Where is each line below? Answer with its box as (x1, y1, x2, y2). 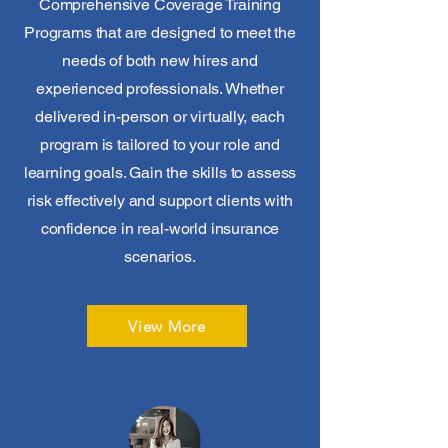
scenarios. (124, 247, 196, 266)
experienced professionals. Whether (36, 79, 284, 98)
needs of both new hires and (62, 51, 258, 70)
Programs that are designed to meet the (24, 23, 296, 42)
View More (128, 316, 206, 336)
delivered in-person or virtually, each (35, 107, 285, 126)
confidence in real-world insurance (40, 219, 280, 238)
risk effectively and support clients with (27, 191, 293, 210)
